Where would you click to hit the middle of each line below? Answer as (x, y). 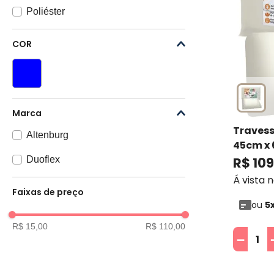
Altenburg (47, 135)
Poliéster (45, 12)
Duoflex (43, 160)
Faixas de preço (48, 192)
